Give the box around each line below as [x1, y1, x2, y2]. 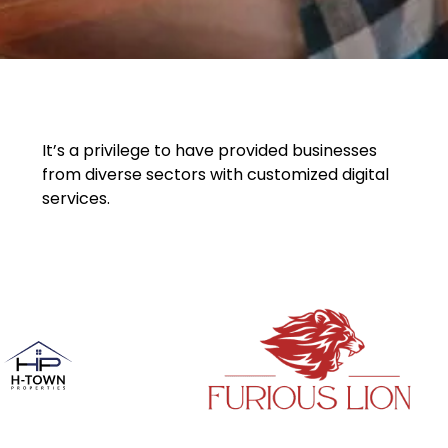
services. [42, 187, 110, 211]
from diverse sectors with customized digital [42, 163, 389, 187]
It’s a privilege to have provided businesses [42, 139, 377, 163]
